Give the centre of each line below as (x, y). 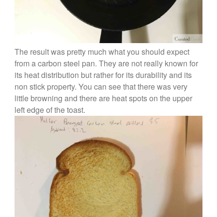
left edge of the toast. (50, 110)
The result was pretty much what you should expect (102, 52)
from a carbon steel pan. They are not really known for (106, 63)
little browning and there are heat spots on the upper (103, 98)
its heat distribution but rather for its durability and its (103, 75)
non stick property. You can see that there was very (101, 87)
